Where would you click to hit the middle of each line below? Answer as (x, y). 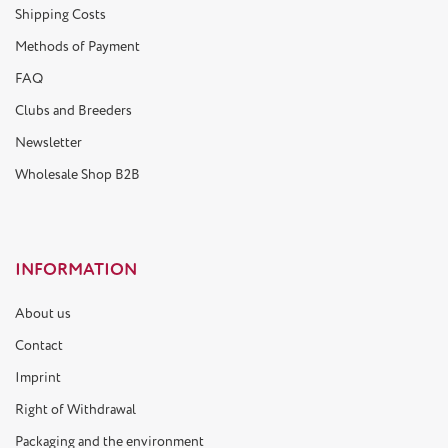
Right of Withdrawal (75, 409)
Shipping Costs (60, 14)
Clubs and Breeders (73, 110)
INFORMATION (76, 269)
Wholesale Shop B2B (77, 174)
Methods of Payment (77, 46)
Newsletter (48, 142)
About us (43, 313)
